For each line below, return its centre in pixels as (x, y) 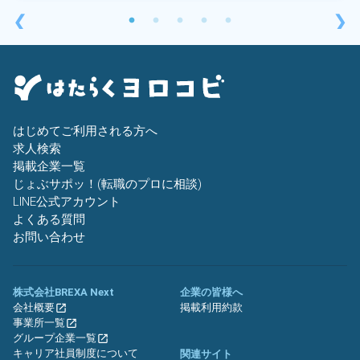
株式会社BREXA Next (63, 292)
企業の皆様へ (211, 292)
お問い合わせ (49, 237)
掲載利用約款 (211, 307)
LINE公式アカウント (67, 202)
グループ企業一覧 (55, 338)
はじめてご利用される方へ (85, 131)
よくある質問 (49, 219)
